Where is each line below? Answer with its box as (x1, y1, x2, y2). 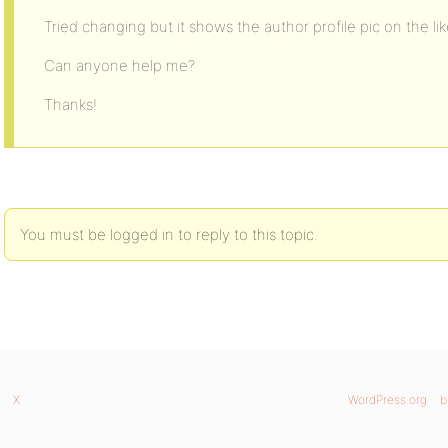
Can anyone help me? (44, 56, 195, 75)
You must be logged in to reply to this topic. (20, 225, 318, 244)
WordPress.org (348, 392, 427, 407)
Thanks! (44, 95, 97, 114)
